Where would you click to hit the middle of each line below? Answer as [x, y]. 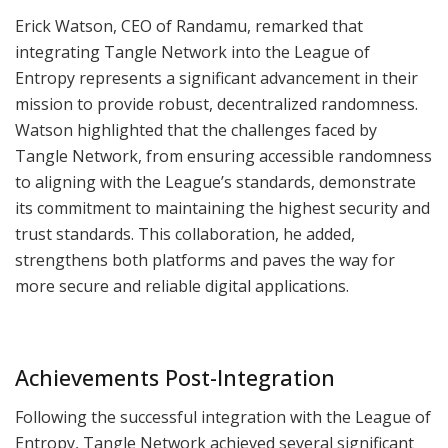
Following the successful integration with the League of [223, 416]
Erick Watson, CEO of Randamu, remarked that [189, 26]
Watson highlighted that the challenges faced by [196, 130]
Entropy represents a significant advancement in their [216, 78]
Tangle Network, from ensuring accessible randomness [223, 156]
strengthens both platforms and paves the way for [205, 260]
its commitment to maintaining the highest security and [222, 208]
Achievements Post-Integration [175, 377]
